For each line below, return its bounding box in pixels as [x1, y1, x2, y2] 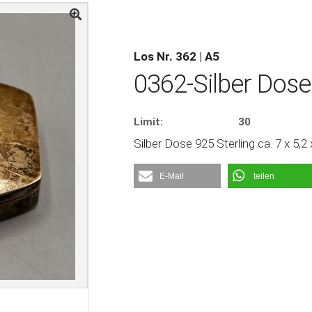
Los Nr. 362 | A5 [133, 49, 219, 63]
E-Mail [159, 171, 184, 181]
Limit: [133, 115, 163, 128]
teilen [253, 171, 274, 181]
